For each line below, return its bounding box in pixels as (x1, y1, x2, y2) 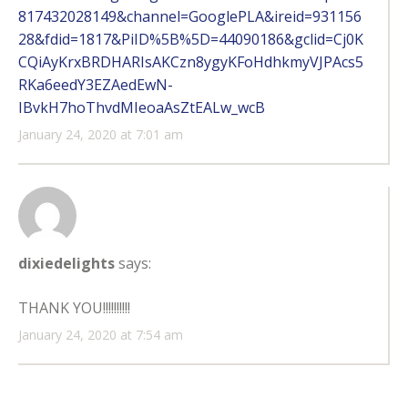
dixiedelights (18, 252, 115, 273)
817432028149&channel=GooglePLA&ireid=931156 (18, 5, 362, 26)
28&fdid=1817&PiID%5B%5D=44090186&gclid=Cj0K (18, 28, 363, 49)
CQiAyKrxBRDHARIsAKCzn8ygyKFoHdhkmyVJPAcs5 (18, 51, 363, 72)
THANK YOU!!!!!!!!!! (18, 297, 130, 318)
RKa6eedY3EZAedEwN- (18, 74, 173, 95)
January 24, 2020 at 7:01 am (18, 125, 183, 143)
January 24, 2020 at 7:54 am (18, 325, 183, 343)
